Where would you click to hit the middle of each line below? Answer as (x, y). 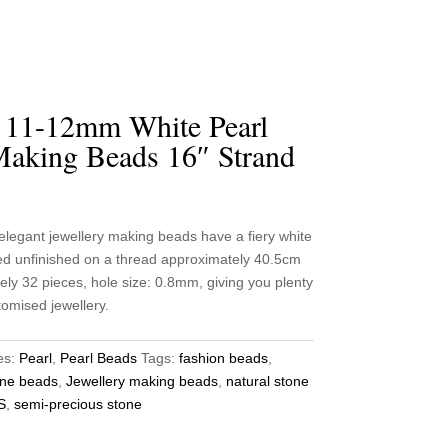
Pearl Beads (98, 357)
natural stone (267, 380)
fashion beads (223, 357)
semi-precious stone (77, 403)
